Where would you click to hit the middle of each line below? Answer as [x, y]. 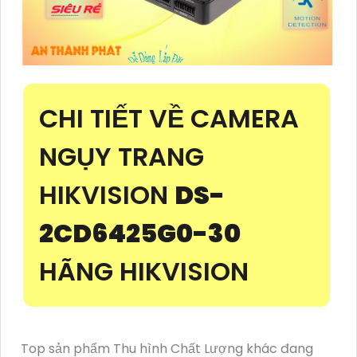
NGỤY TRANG [122, 156]
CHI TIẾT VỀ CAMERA [169, 118]
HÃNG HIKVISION [144, 271]
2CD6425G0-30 [140, 233]
